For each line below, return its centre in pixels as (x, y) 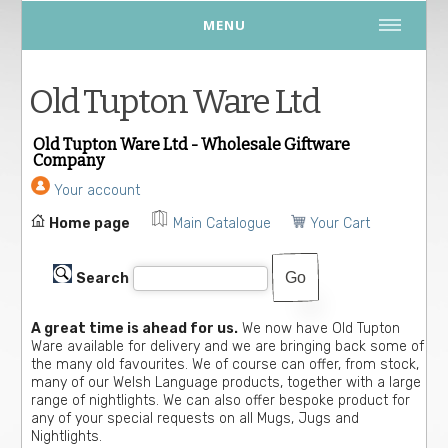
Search (103, 278)
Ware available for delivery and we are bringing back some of (228, 346)
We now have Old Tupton (319, 328)
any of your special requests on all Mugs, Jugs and (195, 418)
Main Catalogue (222, 223)
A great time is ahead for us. (135, 328)
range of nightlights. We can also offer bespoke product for (221, 400)
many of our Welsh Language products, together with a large (226, 382)
